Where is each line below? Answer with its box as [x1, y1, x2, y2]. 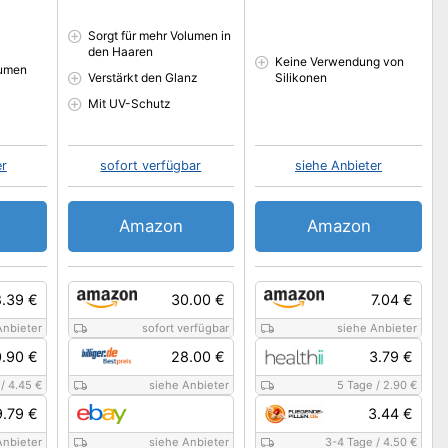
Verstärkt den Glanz [87, 70, 198, 85]
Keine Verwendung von [275, 54, 405, 69]
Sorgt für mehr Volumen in [87, 28, 231, 43]
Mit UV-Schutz [87, 96, 171, 111]
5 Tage [336, 378, 373, 392]
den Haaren [87, 44, 153, 59]
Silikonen [275, 70, 328, 85]
